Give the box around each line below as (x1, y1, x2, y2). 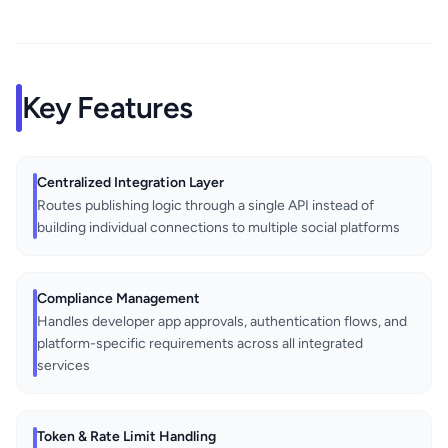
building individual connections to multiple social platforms (37, 219, 400, 237)
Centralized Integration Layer (37, 174, 224, 192)
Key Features (22, 89, 192, 127)
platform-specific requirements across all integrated (37, 335, 363, 353)
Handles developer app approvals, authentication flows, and (37, 313, 407, 331)
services (37, 357, 90, 375)
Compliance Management (37, 290, 200, 308)
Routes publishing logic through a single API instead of (37, 197, 374, 215)
